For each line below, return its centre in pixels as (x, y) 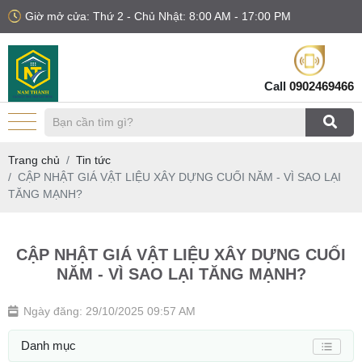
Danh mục (48, 345)
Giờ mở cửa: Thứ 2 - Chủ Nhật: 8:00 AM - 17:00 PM (158, 16)
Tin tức (93, 160)
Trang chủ (34, 160)
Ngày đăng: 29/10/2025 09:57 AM (109, 311)
